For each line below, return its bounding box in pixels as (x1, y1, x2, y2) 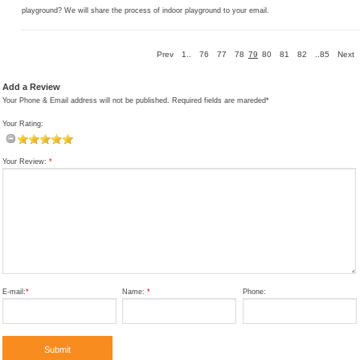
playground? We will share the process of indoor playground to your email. (22, 6, 269, 14)
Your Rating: (2, 119, 43, 128)
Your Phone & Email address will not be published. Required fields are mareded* (2, 96, 269, 104)
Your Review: (2, 157, 49, 166)
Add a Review (2, 81, 60, 92)
